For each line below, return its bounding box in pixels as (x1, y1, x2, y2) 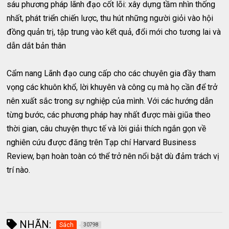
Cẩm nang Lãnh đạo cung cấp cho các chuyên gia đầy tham (7, 68, 216, 78)
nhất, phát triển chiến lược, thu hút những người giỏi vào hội (7, 13, 214, 23)
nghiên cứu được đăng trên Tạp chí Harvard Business (7, 137, 197, 147)
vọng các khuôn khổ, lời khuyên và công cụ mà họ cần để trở (7, 82, 218, 92)
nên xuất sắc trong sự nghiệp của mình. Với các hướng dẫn (7, 96, 214, 106)
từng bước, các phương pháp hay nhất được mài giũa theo (7, 109, 211, 120)
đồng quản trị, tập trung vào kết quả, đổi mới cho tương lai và (7, 27, 221, 37)
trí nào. (7, 165, 31, 175)
